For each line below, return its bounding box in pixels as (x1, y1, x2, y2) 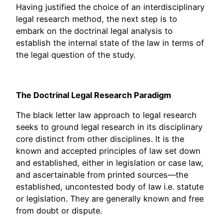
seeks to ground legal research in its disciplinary (16, 122, 203, 132)
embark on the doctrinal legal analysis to (16, 26, 173, 36)
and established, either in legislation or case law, (16, 158, 204, 168)
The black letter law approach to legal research (16, 110, 197, 120)
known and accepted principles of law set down (16, 146, 201, 156)
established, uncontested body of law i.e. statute (16, 182, 204, 192)
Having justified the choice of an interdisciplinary (16, 2, 205, 12)
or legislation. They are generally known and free (16, 194, 204, 204)
